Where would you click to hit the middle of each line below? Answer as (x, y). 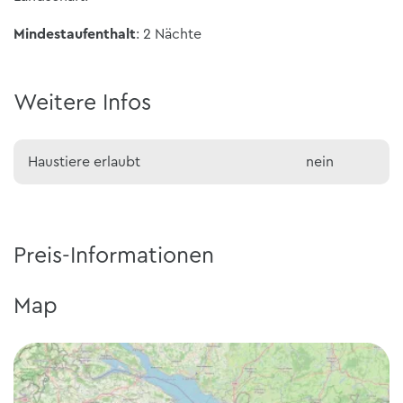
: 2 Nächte (169, 34)
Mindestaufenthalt (75, 34)
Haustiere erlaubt (84, 161)
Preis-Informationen (114, 255)
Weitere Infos (82, 103)
